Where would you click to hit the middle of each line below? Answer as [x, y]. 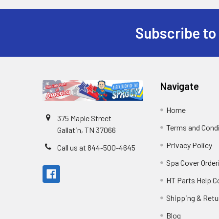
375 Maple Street [84, 118]
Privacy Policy [189, 145]
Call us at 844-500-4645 [96, 147]
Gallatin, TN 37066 [87, 130]
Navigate [180, 86]
